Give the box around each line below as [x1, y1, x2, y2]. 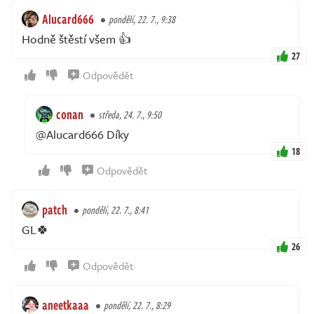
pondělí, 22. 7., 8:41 [82, 203, 149, 218]
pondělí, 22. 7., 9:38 [109, 12, 175, 27]
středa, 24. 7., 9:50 [98, 107, 161, 123]
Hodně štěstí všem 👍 [22, 30, 131, 48]
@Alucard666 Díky [36, 125, 129, 144]
